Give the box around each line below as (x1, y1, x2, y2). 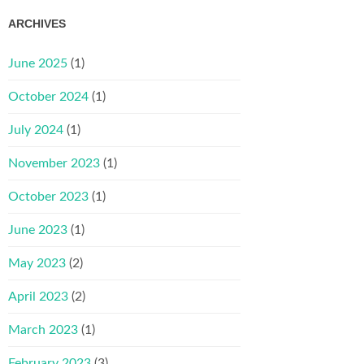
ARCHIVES (8, 16, 66, 30)
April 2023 (8, 289, 68, 303)
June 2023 (8, 223, 67, 236)
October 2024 (8, 89, 89, 103)
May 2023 (8, 256, 66, 270)
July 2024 (8, 123, 63, 136)
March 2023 (8, 323, 78, 336)
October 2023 (8, 189, 89, 203)
